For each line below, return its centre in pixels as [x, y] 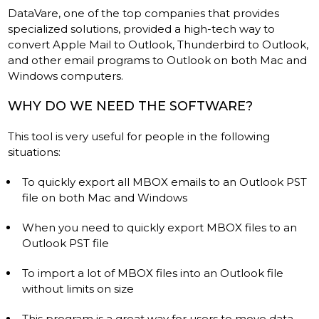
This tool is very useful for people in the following [139, 136]
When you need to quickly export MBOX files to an [160, 227]
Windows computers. [66, 75]
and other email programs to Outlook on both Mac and [158, 60]
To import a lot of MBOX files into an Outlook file [153, 273]
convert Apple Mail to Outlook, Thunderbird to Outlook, [158, 44]
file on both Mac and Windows [105, 197]
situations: [36, 152]
